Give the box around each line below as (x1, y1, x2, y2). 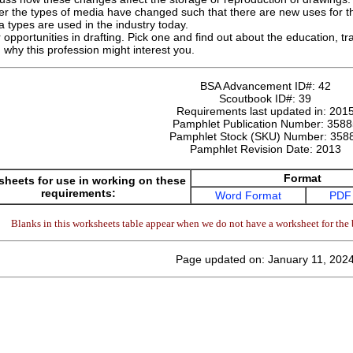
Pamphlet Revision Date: (189, 143, 316, 155)
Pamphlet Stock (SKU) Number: (169, 130, 330, 143)
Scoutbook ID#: (219, 92, 299, 105)
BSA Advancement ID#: (199, 80, 318, 92)
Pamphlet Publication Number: (172, 117, 327, 130)
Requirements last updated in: (176, 105, 329, 117)
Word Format (215, 189, 281, 202)
